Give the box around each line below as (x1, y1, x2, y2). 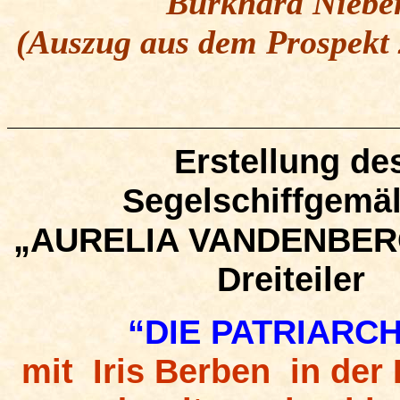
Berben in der (154, 352, 383, 390)
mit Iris (21, 352, 154, 390)
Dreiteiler (216, 260, 365, 298)
